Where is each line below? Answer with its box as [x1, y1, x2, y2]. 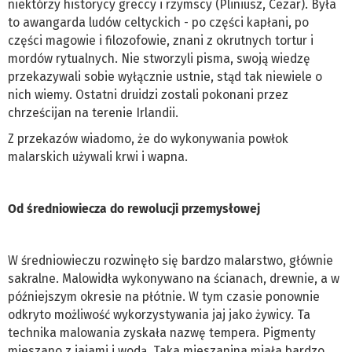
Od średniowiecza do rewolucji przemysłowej [8, 200, 260, 216]
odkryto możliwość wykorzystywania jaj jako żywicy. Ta [8, 306, 310, 322]
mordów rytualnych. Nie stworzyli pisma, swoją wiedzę [8, 50, 310, 66]
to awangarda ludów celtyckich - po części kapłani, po [8, 14, 309, 30]
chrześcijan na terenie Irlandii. [8, 104, 178, 120]
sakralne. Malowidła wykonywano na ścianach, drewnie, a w [8, 270, 339, 286]
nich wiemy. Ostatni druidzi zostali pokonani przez [8, 86, 288, 102]
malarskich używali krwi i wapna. [8, 148, 188, 164]
